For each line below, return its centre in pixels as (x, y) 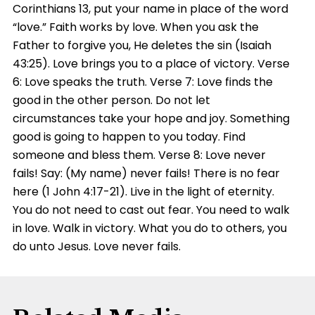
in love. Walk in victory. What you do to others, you (149, 228)
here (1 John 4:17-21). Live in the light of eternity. (143, 191)
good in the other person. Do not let (111, 100)
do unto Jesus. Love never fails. (96, 246)
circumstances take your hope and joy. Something (151, 118)
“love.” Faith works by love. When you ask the (135, 27)
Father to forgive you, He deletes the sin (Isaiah (142, 45)
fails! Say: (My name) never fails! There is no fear (146, 173)
